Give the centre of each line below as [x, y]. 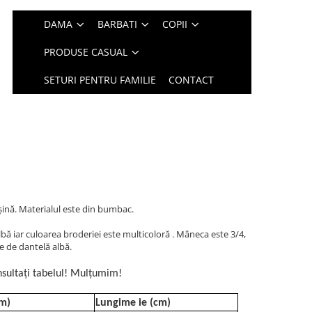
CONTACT [192, 80]
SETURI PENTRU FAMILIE [100, 80]
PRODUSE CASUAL [86, 52]
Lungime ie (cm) [133, 303]
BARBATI [118, 24]
